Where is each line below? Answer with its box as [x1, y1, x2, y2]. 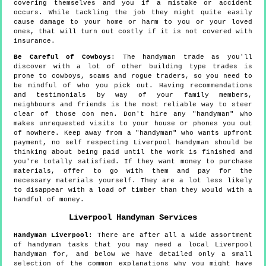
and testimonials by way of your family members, [14, 91, 252, 99]
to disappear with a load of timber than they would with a [14, 186, 252, 194]
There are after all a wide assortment [97, 232, 252, 239]
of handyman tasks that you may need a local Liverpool [14, 241, 252, 249]
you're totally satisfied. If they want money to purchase [14, 158, 252, 166]
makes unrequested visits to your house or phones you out [14, 120, 252, 128]
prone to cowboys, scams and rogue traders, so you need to [14, 72, 252, 80]
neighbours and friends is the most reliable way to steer [14, 101, 252, 109]
